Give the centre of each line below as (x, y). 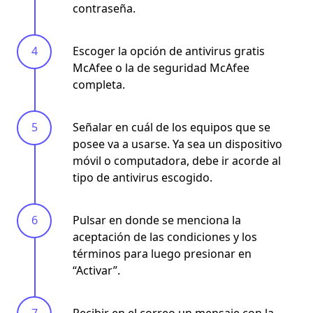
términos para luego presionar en (162, 253)
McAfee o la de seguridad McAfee (161, 67)
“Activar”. (96, 270)
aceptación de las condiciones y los (165, 236)
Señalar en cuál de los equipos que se (172, 127)
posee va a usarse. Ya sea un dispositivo (177, 144)
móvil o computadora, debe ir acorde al (177, 160)
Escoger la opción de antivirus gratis (169, 51)
